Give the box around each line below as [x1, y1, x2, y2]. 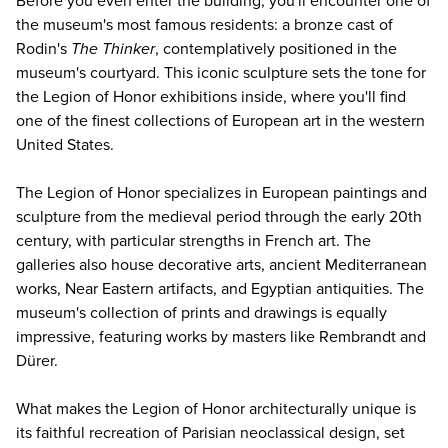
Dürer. [16, 351, 58, 372]
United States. [16, 135, 114, 156]
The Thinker [71, 39, 155, 60]
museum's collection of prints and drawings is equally [16, 303, 387, 324]
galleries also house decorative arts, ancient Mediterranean [16, 255, 427, 276]
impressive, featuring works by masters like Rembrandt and [16, 327, 426, 348]
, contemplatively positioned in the [155, 39, 397, 60]
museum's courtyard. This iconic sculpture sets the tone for [16, 63, 426, 84]
